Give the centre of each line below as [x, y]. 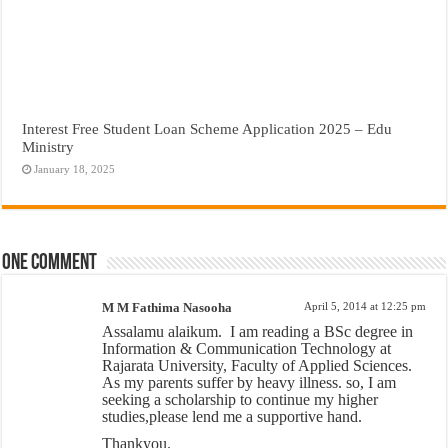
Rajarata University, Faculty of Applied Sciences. [257, 366]
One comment [50, 264]
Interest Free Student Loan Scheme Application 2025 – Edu [207, 129]
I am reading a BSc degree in [322, 332]
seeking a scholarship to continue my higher [240, 400]
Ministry [48, 147]
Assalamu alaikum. [164, 332]
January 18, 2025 [75, 169]
